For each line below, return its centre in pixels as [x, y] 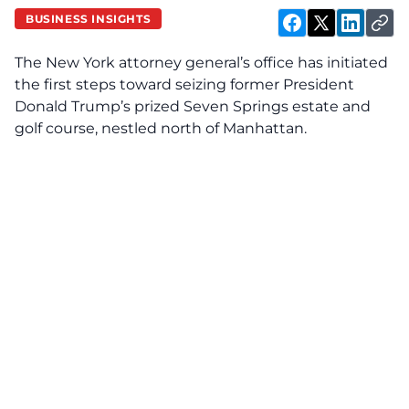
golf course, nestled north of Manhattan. [161, 128]
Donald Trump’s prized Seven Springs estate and [193, 106]
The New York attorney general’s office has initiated [201, 63]
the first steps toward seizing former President [184, 84]
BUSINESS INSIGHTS [89, 18]
